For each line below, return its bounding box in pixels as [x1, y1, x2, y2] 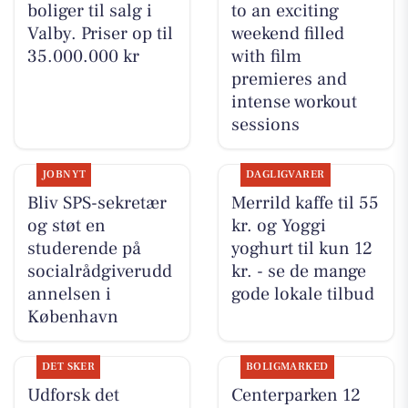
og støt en [26, 213, 106, 238]
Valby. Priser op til [26, 21, 173, 46]
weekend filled [230, 21, 344, 46]
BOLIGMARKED [245, 360, 329, 374]
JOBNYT [41, 167, 87, 181]
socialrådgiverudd [26, 259, 172, 283]
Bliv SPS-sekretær [26, 190, 167, 215]
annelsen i [26, 281, 111, 306]
